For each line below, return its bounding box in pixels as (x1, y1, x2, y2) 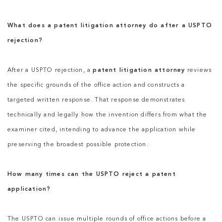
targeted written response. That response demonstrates (7, 97, 185, 104)
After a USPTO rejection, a (7, 67, 93, 74)
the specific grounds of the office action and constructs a (7, 82, 185, 89)
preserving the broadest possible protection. (7, 142, 149, 148)
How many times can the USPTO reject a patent (7, 171, 176, 178)
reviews (185, 67, 212, 74)
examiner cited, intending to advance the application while (7, 127, 196, 133)
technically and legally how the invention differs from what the (7, 112, 208, 118)
